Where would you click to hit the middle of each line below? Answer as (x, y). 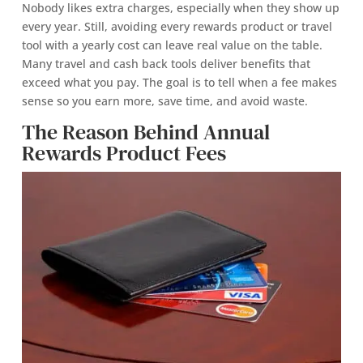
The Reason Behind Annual (145, 132)
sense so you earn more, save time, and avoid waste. (164, 101)
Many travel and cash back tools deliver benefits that (166, 64)
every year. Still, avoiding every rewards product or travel (177, 27)
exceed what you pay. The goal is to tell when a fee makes (179, 83)
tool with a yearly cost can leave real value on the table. (172, 45)
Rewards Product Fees (124, 154)
